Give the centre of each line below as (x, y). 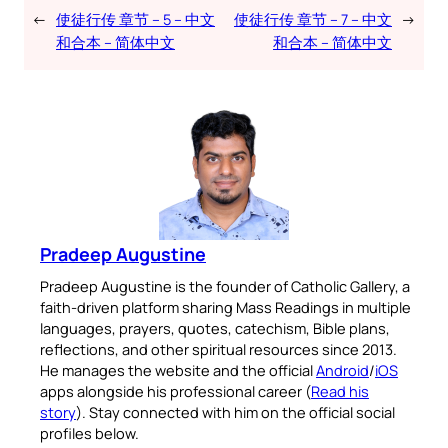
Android (342, 369)
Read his (340, 390)
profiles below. (89, 432)
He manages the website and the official (178, 369)
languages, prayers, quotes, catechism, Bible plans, (215, 327)
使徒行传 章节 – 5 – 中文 (135, 18)
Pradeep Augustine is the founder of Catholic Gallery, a (225, 285)
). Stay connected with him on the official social (235, 411)
